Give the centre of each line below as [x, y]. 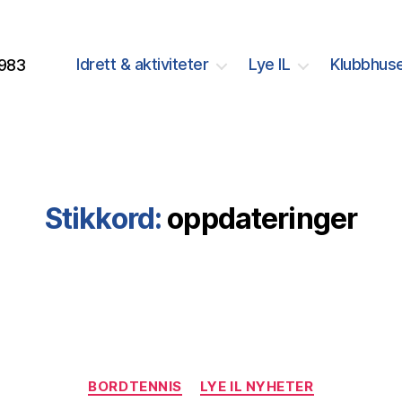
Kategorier [238, 378]
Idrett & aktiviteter [143, 65]
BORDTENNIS [135, 386]
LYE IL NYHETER [257, 386]
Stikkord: [103, 218]
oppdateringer [262, 218]
